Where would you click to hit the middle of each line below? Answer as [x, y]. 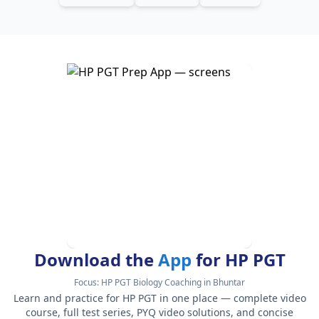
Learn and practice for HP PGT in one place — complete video [159, 298]
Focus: [88, 282]
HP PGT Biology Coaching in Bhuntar [173, 282]
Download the [96, 259]
